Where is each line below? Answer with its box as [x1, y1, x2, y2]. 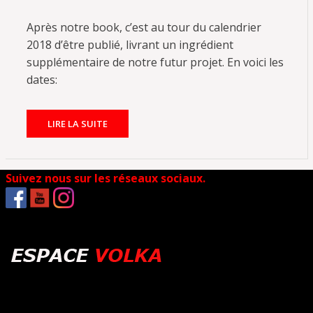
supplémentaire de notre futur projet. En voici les [26, 54, 284, 71]
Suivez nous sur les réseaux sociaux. [5, 170, 205, 187]
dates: [26, 72, 57, 88]
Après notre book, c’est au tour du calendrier [26, 20, 261, 36]
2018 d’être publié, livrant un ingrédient [26, 37, 233, 53]
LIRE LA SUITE [47, 117, 108, 131]
